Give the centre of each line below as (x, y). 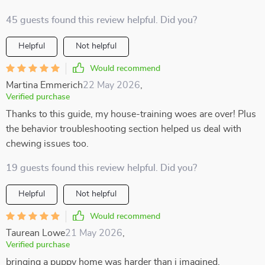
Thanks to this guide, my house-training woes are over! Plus (131, 114)
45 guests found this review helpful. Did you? (101, 20)
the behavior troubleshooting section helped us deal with (124, 129)
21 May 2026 (94, 233)
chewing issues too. (47, 144)
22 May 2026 (112, 85)
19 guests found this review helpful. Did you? (101, 168)
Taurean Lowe (35, 233)
